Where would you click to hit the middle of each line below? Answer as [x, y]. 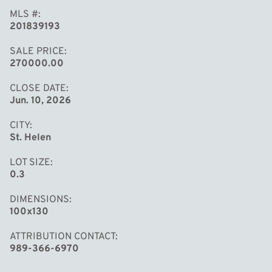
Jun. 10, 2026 [40, 100]
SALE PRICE [37, 51]
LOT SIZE [30, 162]
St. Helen [30, 138]
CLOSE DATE [38, 88]
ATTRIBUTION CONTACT [63, 236]
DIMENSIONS [39, 199]
